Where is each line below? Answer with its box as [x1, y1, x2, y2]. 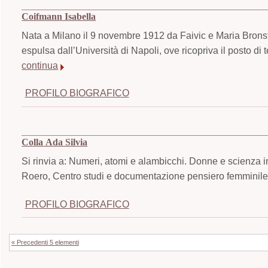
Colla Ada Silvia [22, 137, 88, 148]
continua [22, 59, 59, 71]
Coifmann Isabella [22, 11, 96, 22]
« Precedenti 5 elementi [11, 238, 79, 246]
